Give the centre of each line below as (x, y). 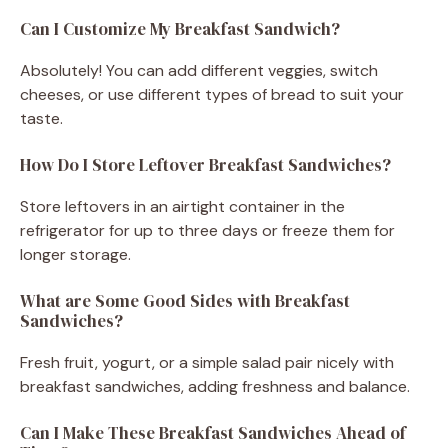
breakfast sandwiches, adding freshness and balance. (215, 386)
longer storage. (75, 254)
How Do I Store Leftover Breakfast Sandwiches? (205, 164)
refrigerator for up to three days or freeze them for (207, 230)
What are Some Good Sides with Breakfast (185, 300)
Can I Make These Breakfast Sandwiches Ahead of (213, 432)
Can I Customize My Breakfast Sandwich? (180, 28)
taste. (41, 118)
